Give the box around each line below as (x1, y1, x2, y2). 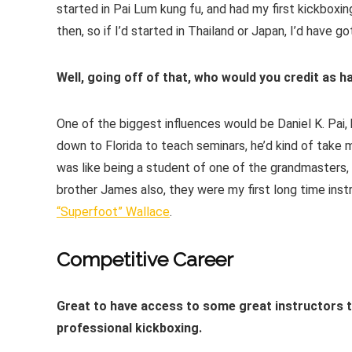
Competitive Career (57, 247, 233, 271)
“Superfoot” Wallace (57, 203, 170, 219)
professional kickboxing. (57, 320, 202, 335)
